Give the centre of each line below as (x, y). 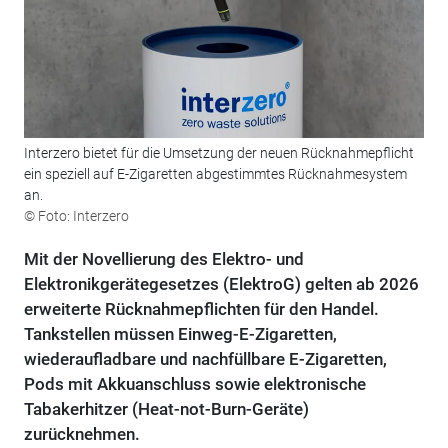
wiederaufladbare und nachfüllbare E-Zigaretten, (205, 359)
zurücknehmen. (81, 434)
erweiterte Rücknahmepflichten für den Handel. (201, 309)
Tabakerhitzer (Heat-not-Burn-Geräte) (166, 409)
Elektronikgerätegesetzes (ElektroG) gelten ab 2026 (221, 284)
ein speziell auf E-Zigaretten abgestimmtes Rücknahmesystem (215, 174)
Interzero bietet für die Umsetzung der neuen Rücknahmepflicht (218, 153)
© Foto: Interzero (76, 216)
